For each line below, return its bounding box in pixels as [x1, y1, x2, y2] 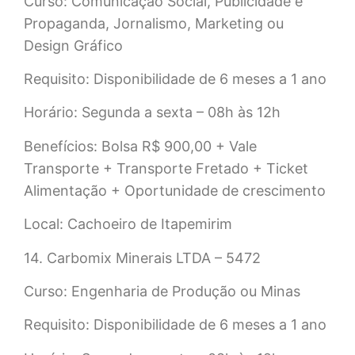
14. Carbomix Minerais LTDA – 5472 [24, 249, 261, 266]
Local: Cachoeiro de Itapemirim [24, 216, 232, 233]
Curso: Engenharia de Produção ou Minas [24, 282, 300, 300]
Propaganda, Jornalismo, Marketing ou [24, 14, 284, 32]
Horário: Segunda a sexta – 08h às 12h [24, 104, 281, 121]
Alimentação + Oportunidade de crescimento [24, 181, 326, 199]
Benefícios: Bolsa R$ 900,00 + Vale [24, 137, 257, 155]
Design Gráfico [24, 36, 123, 54]
